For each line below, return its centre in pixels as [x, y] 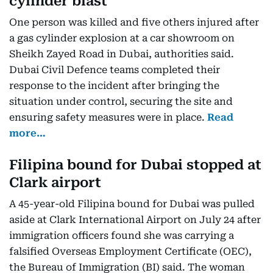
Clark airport [55, 183]
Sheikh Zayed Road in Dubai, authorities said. [122, 54]
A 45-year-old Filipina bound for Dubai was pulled [132, 204]
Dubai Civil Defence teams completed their [115, 70]
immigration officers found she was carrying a [122, 236]
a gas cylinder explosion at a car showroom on [122, 38]
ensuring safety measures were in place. [108, 117]
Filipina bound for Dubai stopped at [135, 165]
